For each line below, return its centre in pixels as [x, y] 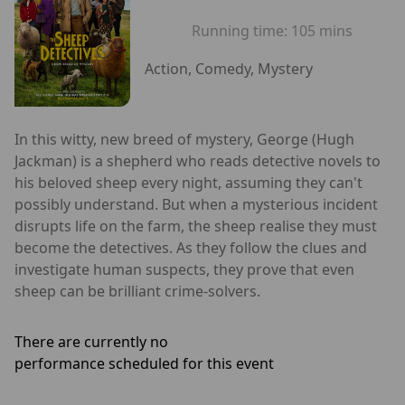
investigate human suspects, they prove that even [184, 269]
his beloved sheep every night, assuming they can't [188, 182]
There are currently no [91, 341]
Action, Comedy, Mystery [229, 69]
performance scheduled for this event [144, 363]
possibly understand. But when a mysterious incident [196, 204]
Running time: [241, 31]
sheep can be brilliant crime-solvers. [137, 291]
